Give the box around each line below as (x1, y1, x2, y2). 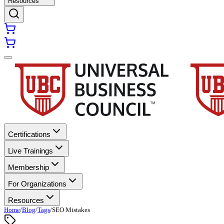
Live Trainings (8, 146, 53, 155)
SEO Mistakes (52, 206, 90, 213)
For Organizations (8, 179, 66, 188)
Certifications (8, 130, 50, 138)
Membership (8, 163, 49, 171)
